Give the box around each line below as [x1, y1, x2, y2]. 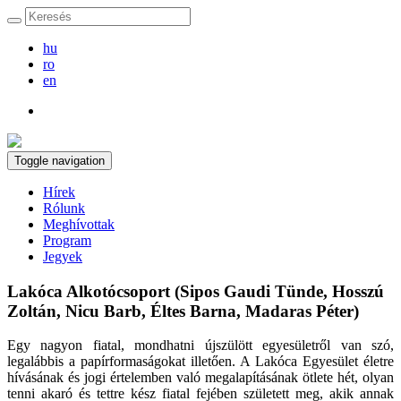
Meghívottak [43, 217, 115, 232]
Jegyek [43, 249, 82, 264]
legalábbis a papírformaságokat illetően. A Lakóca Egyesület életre [7, 354, 394, 370]
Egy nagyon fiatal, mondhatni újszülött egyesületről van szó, [7, 337, 394, 354]
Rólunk [43, 200, 85, 216]
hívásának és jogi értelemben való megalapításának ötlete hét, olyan [7, 370, 394, 386]
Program [43, 233, 91, 248]
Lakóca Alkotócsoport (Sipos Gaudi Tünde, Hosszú [7, 281, 384, 301]
